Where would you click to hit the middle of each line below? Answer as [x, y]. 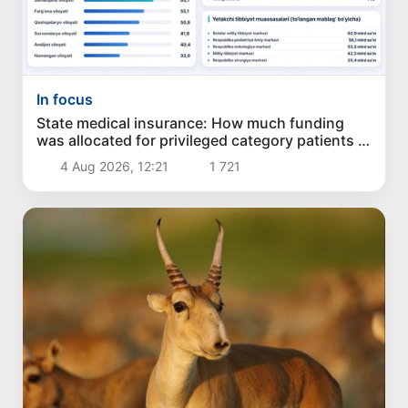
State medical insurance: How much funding [191, 122]
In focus [65, 99]
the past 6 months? [104, 157]
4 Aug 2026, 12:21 [114, 166]
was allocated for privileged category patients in [204, 140]
